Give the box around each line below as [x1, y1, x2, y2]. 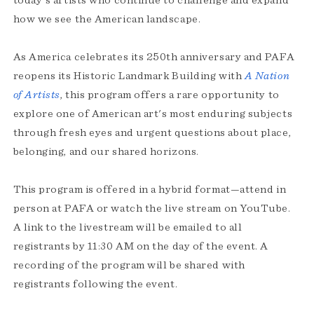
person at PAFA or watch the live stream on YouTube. [13, 203, 291, 214]
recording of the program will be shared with [13, 259, 245, 271]
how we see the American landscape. [13, 13, 201, 25]
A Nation [244, 70, 290, 82]
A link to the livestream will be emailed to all [13, 221, 243, 233]
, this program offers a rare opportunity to [60, 89, 280, 101]
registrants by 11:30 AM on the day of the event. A [13, 240, 268, 252]
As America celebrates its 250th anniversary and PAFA [13, 51, 295, 63]
